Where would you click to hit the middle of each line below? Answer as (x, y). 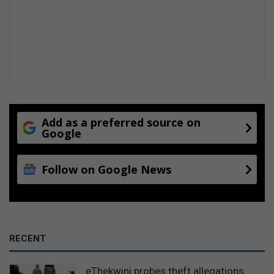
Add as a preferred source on (121, 123)
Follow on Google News (106, 170)
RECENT (28, 239)
